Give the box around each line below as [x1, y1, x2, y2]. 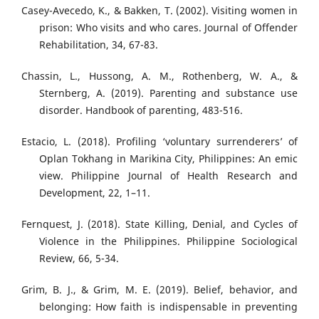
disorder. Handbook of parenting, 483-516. [39, 103, 243, 117]
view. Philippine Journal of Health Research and [39, 169, 298, 183]
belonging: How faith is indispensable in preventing [39, 300, 298, 314]
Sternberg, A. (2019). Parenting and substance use [39, 86, 298, 100]
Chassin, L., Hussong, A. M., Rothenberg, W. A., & [21, 69, 298, 83]
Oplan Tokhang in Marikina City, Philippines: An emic [39, 152, 298, 166]
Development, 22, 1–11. [39, 186, 150, 200]
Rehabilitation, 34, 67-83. [39, 38, 158, 52]
